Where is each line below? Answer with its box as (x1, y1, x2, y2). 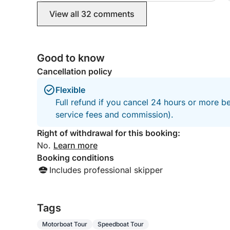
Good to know (37, 52, 105, 64)
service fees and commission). (55, 109, 174, 120)
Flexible (55, 85, 85, 95)
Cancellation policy (37, 66, 112, 76)
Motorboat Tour (42, 220, 87, 228)
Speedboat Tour (98, 220, 144, 228)
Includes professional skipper (49, 165, 163, 175)
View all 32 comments (49, 9, 135, 19)
